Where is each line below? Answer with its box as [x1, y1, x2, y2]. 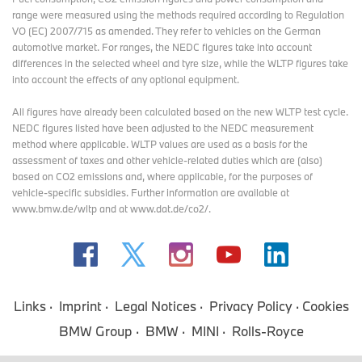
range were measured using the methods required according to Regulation [12, 8, 344, 21]
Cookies [301, 297, 349, 314]
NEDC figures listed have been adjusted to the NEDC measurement [12, 121, 314, 134]
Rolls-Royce [231, 322, 304, 339]
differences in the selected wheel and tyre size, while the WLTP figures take [12, 57, 348, 69]
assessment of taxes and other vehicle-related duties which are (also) [12, 154, 322, 166]
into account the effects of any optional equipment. [12, 73, 239, 86]
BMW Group [58, 322, 133, 339]
